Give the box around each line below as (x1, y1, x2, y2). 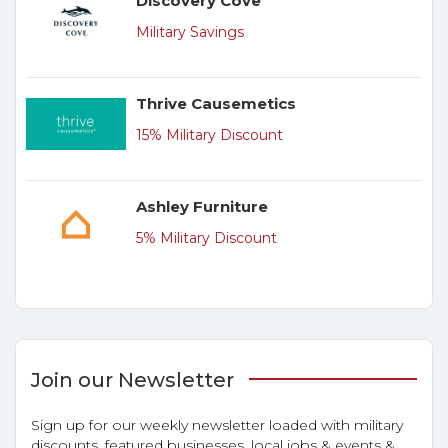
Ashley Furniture (136, 197, 268, 217)
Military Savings (136, 23, 244, 42)
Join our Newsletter (31, 368, 234, 393)
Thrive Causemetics (136, 94, 296, 114)
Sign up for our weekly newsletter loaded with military (31, 416, 403, 435)
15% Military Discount (136, 126, 283, 145)
